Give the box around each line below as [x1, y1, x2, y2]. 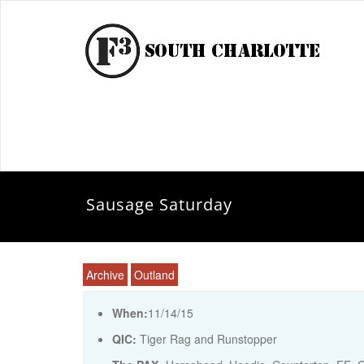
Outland [134, 266, 175, 283]
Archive [86, 266, 124, 283]
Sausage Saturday [85, 193, 232, 215]
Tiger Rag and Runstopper [136, 331, 277, 347]
